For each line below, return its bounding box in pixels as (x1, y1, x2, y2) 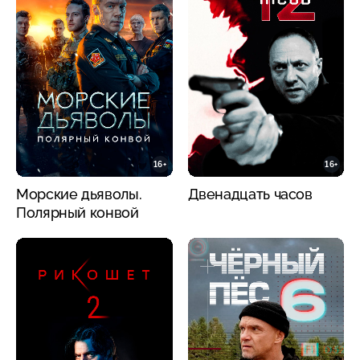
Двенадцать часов (187, 186, 313, 203)
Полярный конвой (16, 204, 139, 222)
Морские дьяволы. (16, 186, 142, 203)
